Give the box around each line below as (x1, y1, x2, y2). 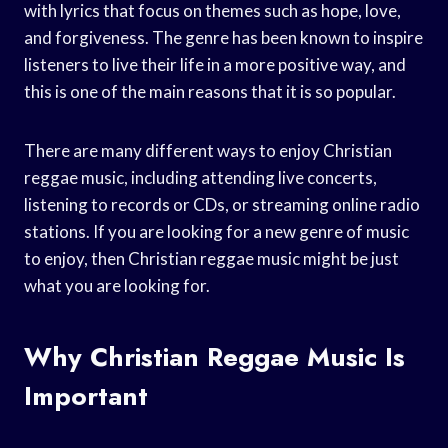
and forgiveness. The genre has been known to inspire (24, 26, 423, 48)
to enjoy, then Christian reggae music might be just (24, 247, 399, 269)
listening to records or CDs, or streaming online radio (24, 193, 420, 215)
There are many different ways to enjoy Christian (24, 139, 392, 161)
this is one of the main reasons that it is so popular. (24, 80, 396, 102)
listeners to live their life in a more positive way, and (24, 53, 406, 75)
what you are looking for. (24, 274, 210, 296)
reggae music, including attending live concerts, (24, 166, 377, 188)
